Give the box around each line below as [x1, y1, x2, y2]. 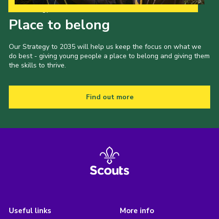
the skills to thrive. [8, 60, 66, 70]
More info [119, 205, 154, 216]
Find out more [86, 92, 133, 102]
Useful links [8, 205, 51, 216]
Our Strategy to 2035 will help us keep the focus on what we [8, 42, 201, 51]
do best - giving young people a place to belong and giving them [8, 51, 210, 61]
